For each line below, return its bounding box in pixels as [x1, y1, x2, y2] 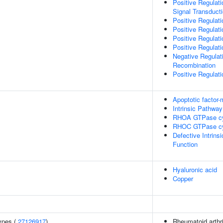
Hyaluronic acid [173, 165, 217, 174]
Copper [173, 174, 193, 183]
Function [173, 139, 198, 149]
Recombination [173, 60, 216, 70]
